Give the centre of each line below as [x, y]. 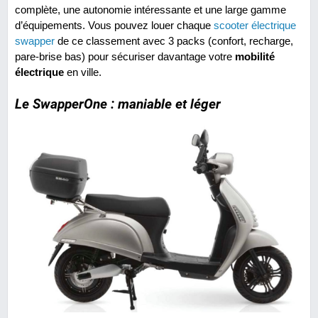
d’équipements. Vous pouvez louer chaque [114, 26]
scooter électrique [255, 26]
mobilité [253, 57]
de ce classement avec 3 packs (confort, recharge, [174, 41]
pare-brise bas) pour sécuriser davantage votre [124, 57]
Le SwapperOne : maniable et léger [118, 104]
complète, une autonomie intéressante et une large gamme [150, 10]
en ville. [83, 72]
